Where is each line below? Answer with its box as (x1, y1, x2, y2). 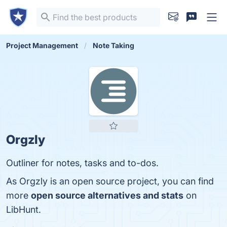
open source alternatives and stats (31, 190, 183, 201)
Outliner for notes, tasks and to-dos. (6, 158, 159, 168)
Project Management (6, 41, 78, 50)
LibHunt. (6, 204, 41, 215)
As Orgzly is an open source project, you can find (6, 176, 214, 186)
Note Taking (93, 41, 134, 50)
